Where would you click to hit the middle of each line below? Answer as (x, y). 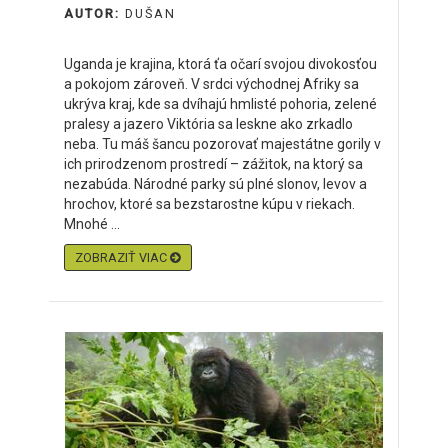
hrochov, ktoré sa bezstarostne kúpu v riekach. (209, 204)
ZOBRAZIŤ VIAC (122, 257)
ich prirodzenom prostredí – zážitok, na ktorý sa (213, 164)
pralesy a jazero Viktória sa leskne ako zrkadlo (208, 124)
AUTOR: (94, 13)
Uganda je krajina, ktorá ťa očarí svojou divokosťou (220, 64)
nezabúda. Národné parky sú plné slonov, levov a (215, 184)
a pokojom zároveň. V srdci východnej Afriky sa (211, 84)
